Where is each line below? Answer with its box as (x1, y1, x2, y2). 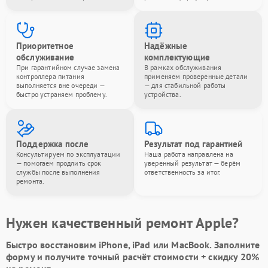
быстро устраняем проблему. (16, 90, 107, 99)
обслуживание (16, 51, 74, 63)
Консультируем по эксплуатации (16, 150, 121, 159)
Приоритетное (16, 40, 74, 51)
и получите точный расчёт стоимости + (34, 251, 209, 263)
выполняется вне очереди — (16, 81, 105, 90)
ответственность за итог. (144, 167, 221, 176)
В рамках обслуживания (144, 63, 222, 72)
